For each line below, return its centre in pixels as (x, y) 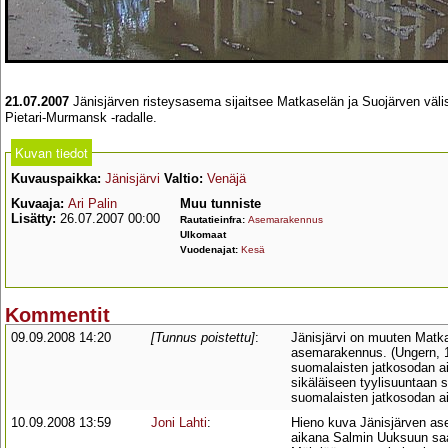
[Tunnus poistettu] (203, 338)
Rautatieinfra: (214, 219)
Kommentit (57, 315)
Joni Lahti (179, 423)
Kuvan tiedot (51, 152)
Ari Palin (92, 203)
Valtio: (183, 178)
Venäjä (226, 178)
